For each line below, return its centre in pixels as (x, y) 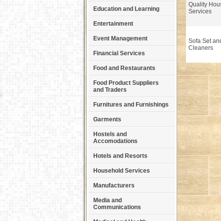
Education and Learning (126, 9)
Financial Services (119, 53)
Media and (108, 200)
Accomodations (115, 141)
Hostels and (110, 134)
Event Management (120, 38)
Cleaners (201, 48)
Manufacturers (114, 185)
